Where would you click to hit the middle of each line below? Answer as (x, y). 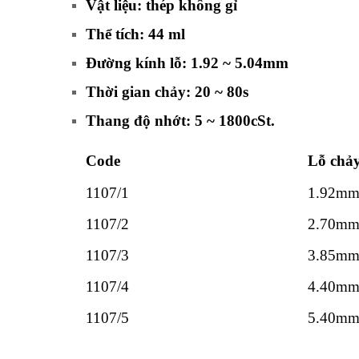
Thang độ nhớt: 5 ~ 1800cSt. (180, 120)
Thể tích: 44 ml (135, 34)
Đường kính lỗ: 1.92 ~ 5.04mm (187, 63)
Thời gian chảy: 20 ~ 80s (167, 91)
